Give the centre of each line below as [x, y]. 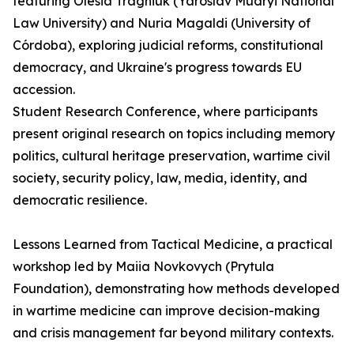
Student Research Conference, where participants [165, 111]
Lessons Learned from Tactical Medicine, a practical [173, 244]
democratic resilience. [80, 200]
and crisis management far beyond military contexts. [173, 333]
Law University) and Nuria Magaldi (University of [162, 23]
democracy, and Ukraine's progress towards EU [157, 67]
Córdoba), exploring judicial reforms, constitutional [168, 45]
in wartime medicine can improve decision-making [166, 311]
